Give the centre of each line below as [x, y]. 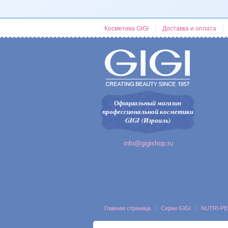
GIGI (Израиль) [148, 120]
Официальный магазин [148, 103]
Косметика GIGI [126, 28]
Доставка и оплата [189, 28]
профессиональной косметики [148, 111]
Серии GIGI [176, 208]
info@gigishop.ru [148, 143]
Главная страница [127, 208]
